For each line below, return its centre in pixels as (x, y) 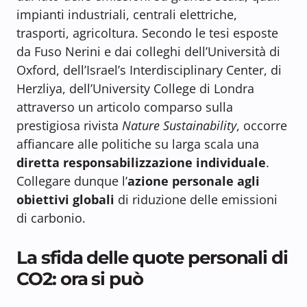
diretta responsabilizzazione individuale (141, 163)
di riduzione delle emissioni (196, 200)
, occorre (262, 126)
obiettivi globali (65, 200)
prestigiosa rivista (69, 126)
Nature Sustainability (179, 126)
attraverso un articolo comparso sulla (125, 107)
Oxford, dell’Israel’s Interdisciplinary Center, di (149, 70)
